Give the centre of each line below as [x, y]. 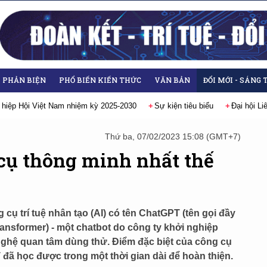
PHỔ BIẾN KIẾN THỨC [100, 80]
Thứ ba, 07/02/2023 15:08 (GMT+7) [173, 136]
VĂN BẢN [172, 80]
